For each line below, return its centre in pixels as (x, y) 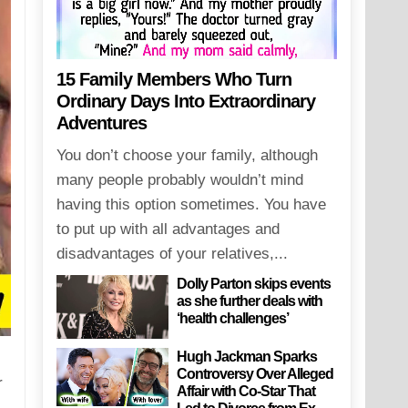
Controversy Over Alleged (255, 373)
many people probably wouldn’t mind (179, 180)
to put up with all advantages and (168, 229)
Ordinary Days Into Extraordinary (185, 102)
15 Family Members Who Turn (173, 80)
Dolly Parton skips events (254, 284)
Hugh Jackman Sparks (247, 356)
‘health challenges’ (233, 319)
